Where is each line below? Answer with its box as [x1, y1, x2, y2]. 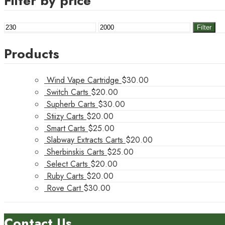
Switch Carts [47, 86, 88, 98]
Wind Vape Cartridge [47, 74, 119, 86]
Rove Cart [47, 182, 81, 194]
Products [4, 44, 59, 63]
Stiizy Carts [47, 110, 84, 123]
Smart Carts [47, 123, 85, 135]
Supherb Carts [47, 98, 95, 110]
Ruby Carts [47, 170, 84, 182]
